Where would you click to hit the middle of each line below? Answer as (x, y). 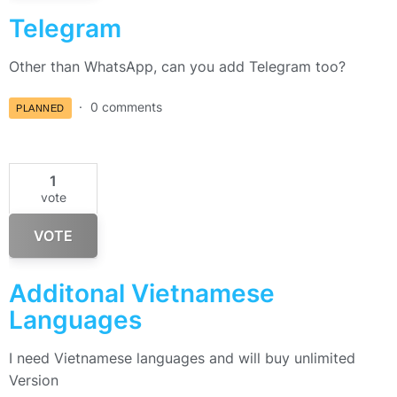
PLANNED (40, 109)
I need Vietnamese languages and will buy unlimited (182, 358)
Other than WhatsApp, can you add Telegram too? (177, 67)
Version (34, 381)
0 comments (126, 107)
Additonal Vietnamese (142, 294)
